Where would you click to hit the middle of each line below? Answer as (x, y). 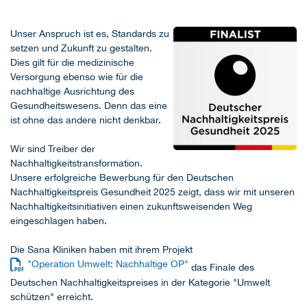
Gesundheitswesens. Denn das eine (89, 106)
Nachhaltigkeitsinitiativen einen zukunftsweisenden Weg (131, 207)
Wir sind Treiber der (53, 149)
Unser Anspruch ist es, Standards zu (90, 34)
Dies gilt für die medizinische (72, 63)
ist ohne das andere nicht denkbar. (86, 120)
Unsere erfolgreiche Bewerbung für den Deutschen (122, 178)
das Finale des (222, 268)
